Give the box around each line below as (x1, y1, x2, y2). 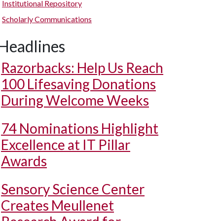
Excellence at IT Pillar (1, 136, 130, 153)
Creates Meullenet (1, 197, 114, 214)
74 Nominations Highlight (1, 120, 158, 137)
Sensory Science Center (1, 181, 145, 197)
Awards (1, 152, 47, 169)
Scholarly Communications (2, 14, 92, 24)
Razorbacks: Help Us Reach (1, 59, 163, 76)
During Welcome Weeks (1, 92, 149, 109)
